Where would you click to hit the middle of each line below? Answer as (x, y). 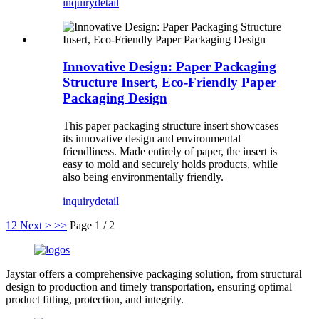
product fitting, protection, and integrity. (95, 300)
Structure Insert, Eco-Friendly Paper (169, 83)
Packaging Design (115, 98)
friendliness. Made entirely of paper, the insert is (170, 152)
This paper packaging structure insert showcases (171, 126)
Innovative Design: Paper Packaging (169, 67)
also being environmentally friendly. (143, 177)
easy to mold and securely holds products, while (170, 164)
